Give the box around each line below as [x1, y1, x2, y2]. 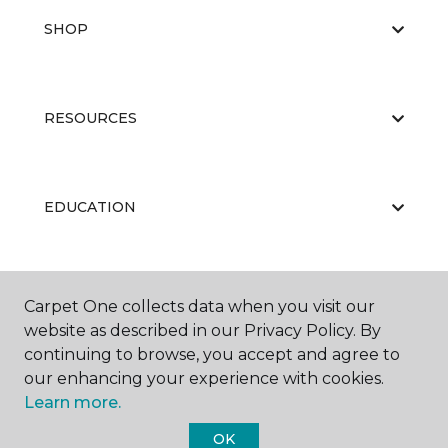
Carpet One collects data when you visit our [24, 297, 375, 316]
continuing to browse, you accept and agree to [24, 345, 400, 364]
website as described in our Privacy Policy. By [24, 321, 381, 340]
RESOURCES [44, 109, 137, 127]
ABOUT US [44, 287, 122, 305]
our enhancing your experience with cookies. [24, 369, 384, 388]
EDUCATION [44, 198, 136, 216]
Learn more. [24, 393, 121, 412]
